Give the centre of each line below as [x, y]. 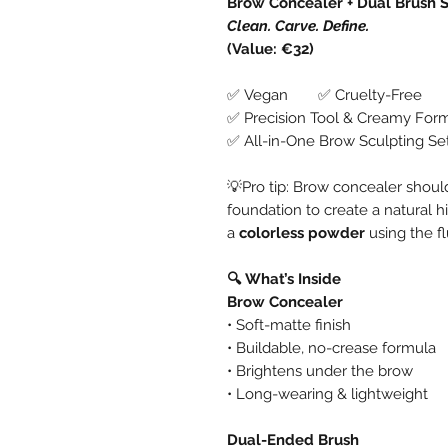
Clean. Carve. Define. [298, 25]
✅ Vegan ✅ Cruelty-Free [324, 94]
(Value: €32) [270, 48]
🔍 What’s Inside [284, 278]
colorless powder [302, 232]
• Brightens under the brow [320, 370]
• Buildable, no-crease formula [331, 347]
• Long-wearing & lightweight [327, 393]
